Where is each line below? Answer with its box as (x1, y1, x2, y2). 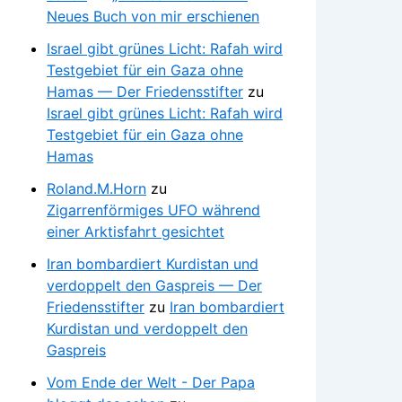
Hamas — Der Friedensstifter (47, 82, 243, 100)
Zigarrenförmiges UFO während (47, 200, 260, 219)
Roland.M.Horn (47, 179, 146, 197)
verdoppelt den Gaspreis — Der (47, 275, 262, 294)
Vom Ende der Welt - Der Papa (47, 372, 255, 391)
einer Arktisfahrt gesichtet (47, 222, 224, 240)
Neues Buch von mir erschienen (47, 6, 259, 25)
